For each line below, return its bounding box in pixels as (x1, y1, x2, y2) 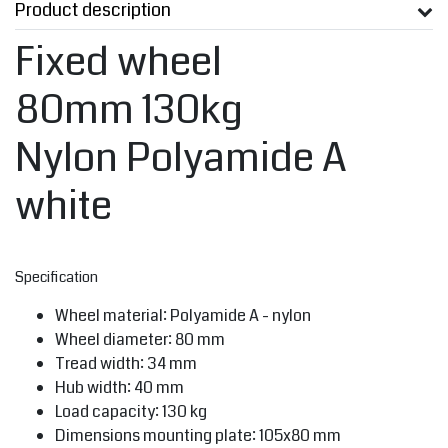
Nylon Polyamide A (15, 130, 347, 187)
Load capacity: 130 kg (55, 400, 207, 424)
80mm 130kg (15, 82, 243, 139)
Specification (15, 267, 98, 288)
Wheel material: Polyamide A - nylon (55, 304, 311, 328)
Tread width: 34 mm (55, 352, 197, 376)
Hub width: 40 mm (55, 376, 184, 400)
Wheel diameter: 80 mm (55, 328, 225, 352)
